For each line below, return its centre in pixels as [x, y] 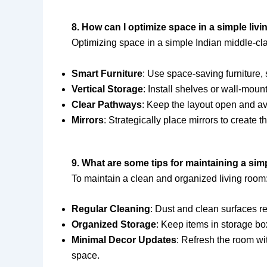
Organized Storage [114, 225]
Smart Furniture [107, 73]
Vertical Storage [107, 89]
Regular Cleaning [111, 209]
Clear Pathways [107, 104]
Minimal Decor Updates [124, 240]
